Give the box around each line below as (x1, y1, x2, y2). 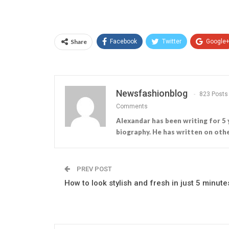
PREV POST (75, 165, 112, 173)
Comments (116, 102, 148, 110)
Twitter (162, 37, 181, 45)
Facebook (110, 37, 137, 45)
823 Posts (199, 90, 228, 98)
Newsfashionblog (116, 87, 188, 99)
